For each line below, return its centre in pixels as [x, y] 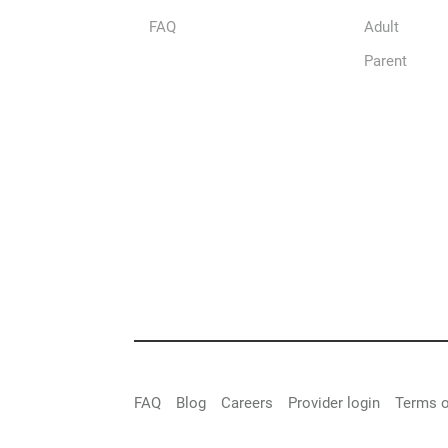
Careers [247, 403]
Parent [386, 61]
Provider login [334, 403]
